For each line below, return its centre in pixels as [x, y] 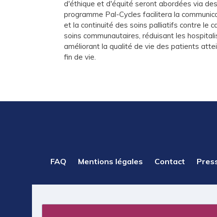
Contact [170, 161]
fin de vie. [80, 57]
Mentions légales [110, 161]
